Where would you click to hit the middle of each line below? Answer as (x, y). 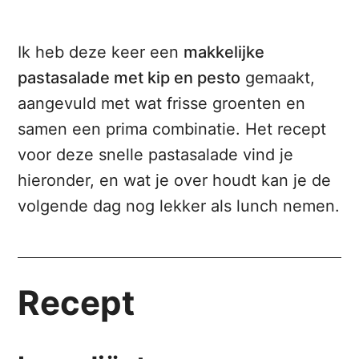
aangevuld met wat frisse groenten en (162, 104)
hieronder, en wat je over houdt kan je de (175, 181)
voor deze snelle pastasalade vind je (156, 155)
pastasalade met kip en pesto (129, 78)
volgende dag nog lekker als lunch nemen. (179, 206)
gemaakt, (278, 78)
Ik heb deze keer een (101, 52)
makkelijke (224, 52)
